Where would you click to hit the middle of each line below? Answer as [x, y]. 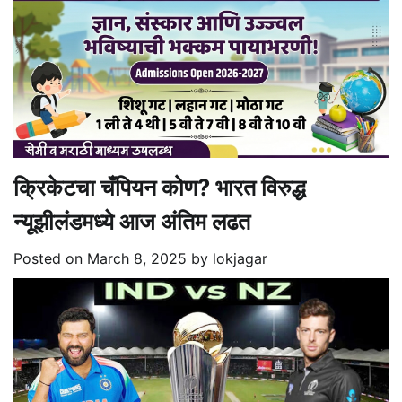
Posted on [50, 259]
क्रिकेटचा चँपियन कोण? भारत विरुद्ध [160, 188]
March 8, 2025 [137, 259]
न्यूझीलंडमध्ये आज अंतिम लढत [132, 222]
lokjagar [240, 259]
